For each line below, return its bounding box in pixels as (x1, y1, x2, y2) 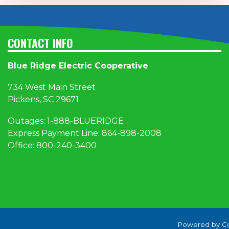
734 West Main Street (8, 82, 96, 93)
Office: (8, 141, 36, 151)
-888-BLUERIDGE (50, 116, 124, 126)
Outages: (8, 116, 47, 126)
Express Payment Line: (8, 128, 102, 139)
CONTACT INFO (8, 35, 73, 52)
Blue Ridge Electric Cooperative (8, 61, 148, 71)
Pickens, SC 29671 (8, 95, 79, 105)
